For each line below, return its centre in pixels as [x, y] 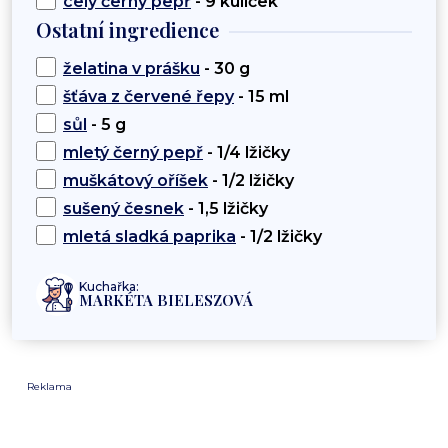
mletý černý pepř [133, 153]
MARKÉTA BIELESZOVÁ [166, 300]
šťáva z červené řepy [148, 97]
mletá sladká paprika [149, 237]
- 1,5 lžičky [226, 209]
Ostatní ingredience [127, 30]
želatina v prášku [131, 69]
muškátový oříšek [135, 181]
